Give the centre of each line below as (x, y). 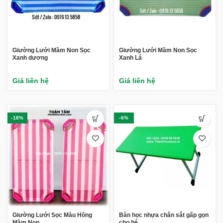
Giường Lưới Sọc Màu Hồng (52, 215)
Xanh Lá (130, 57)
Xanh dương (30, 57)
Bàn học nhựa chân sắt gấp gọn (164, 215)
